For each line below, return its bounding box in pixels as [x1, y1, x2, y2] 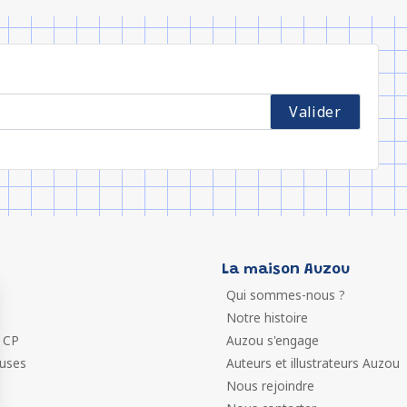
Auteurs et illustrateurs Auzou [226, 354, 400, 372]
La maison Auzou [222, 263, 350, 277]
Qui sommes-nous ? [226, 286, 345, 303]
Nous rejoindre [226, 377, 314, 394]
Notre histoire [226, 309, 308, 326]
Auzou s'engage [226, 332, 319, 349]
